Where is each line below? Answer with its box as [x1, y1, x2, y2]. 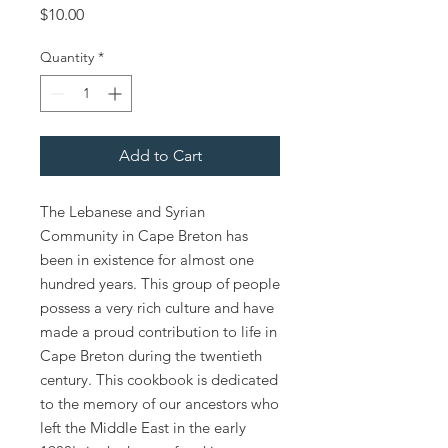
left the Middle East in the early [40, 418, 246, 437]
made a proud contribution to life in [40, 322, 277, 341]
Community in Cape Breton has [40, 226, 248, 245]
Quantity [40, 48, 94, 66]
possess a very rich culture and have [40, 298, 274, 317]
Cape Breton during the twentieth [40, 346, 262, 365]
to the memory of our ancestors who [40, 394, 279, 413]
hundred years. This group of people [40, 274, 280, 293]
